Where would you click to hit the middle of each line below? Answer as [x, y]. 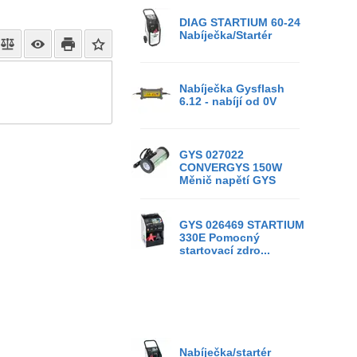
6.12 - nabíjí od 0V [228, 101]
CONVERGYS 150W [231, 167]
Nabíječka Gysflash [232, 88]
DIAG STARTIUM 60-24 [240, 22]
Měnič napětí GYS [228, 180]
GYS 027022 [212, 155]
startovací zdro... [225, 250]
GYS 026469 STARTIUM [242, 225]
